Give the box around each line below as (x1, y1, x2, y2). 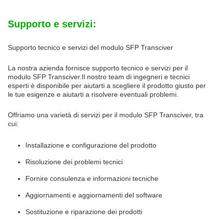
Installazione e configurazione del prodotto (25, 141, 156, 149)
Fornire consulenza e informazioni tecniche (25, 175, 158, 182)
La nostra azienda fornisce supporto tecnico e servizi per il (8, 64, 188, 72)
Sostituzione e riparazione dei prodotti (25, 208, 142, 216)
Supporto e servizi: (8, 19, 96, 29)
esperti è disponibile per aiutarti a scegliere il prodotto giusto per (8, 82, 206, 89)
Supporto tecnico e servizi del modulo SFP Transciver (8, 44, 173, 51)
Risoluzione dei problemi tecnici (25, 158, 123, 166)
